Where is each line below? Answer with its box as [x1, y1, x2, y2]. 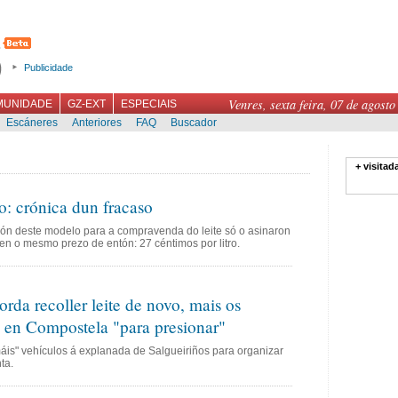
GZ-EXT [68, 98, 106, 110]
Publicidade [24, 62, 73, 73]
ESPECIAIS [121, 98, 177, 110]
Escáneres [6, 116, 58, 129]
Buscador [171, 116, 217, 129]
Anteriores [72, 116, 122, 129]
